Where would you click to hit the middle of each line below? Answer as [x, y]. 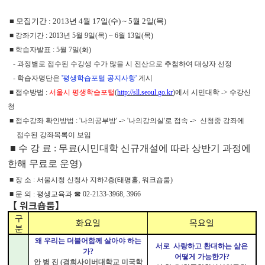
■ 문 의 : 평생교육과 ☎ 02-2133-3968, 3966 [75, 194]
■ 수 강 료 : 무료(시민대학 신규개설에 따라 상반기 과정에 [130, 148]
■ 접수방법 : [29, 92]
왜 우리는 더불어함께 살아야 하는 [88, 240]
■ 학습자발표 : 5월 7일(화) [50, 49]
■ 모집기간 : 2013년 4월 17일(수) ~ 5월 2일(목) [88, 21]
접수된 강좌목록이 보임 [51, 135]
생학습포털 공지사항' [104, 78]
